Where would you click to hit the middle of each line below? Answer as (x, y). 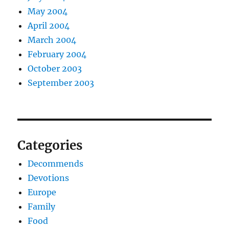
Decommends (56, 164)
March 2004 (52, 40)
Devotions (49, 178)
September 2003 (61, 83)
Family (42, 207)
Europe (42, 192)
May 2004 (48, 12)
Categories (50, 146)
